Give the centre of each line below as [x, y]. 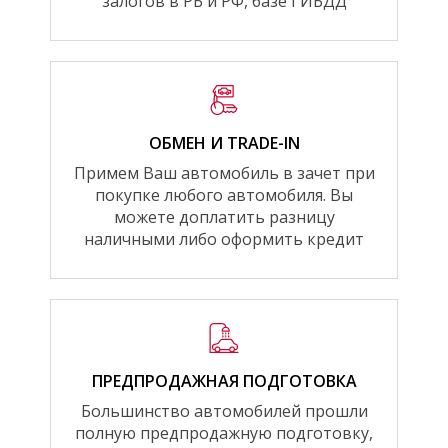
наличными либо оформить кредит [224, 238]
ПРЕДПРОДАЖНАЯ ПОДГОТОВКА [224, 380]
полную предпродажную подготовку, [224, 432]
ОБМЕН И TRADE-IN [224, 142]
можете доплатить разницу [224, 216]
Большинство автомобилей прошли [224, 410]
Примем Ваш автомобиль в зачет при [224, 172]
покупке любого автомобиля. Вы [224, 194]
